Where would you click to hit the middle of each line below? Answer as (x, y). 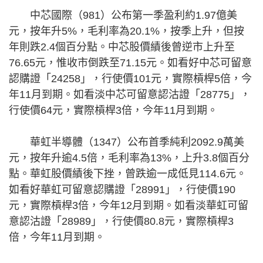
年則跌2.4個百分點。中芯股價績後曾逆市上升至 (122, 47)
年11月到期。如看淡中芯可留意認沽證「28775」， (130, 95)
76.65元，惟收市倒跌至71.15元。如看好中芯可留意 (130, 63)
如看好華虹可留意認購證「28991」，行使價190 (122, 190)
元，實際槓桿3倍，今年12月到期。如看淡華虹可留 (129, 205)
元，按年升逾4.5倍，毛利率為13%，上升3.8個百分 (129, 158)
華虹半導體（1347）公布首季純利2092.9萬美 (127, 142)
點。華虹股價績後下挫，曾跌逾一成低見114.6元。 (128, 174)
